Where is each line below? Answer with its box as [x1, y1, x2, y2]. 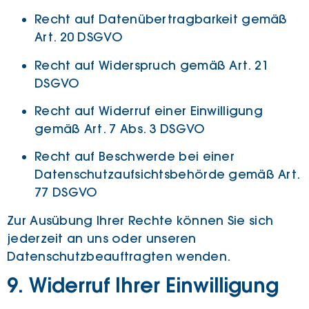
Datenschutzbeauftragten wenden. [7, 248, 231, 264]
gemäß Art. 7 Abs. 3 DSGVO [34, 121, 206, 137]
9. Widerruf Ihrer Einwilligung [7, 278, 279, 297]
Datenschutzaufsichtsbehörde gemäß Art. [34, 167, 300, 183]
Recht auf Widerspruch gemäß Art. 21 [34, 57, 269, 73]
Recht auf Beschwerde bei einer [34, 149, 235, 165]
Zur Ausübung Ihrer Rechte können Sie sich [7, 212, 274, 228]
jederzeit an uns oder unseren [7, 230, 197, 246]
